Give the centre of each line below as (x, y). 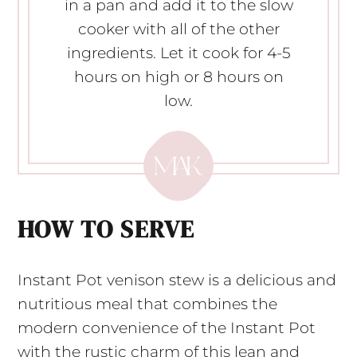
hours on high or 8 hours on (178, 77)
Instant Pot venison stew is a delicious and (177, 280)
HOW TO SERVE (106, 229)
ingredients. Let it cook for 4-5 (178, 53)
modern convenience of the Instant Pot (166, 328)
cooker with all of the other (178, 29)
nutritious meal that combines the (147, 304)
